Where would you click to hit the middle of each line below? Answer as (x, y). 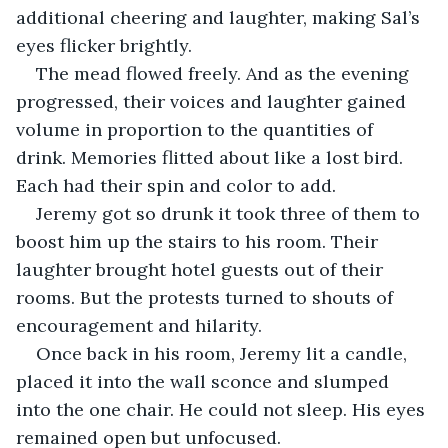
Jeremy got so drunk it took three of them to (230, 213)
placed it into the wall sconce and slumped (205, 381)
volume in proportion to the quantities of (197, 129)
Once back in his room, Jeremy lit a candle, (224, 353)
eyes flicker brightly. (106, 45)
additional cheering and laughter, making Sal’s (220, 17)
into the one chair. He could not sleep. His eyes (223, 409)
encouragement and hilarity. (141, 325)
